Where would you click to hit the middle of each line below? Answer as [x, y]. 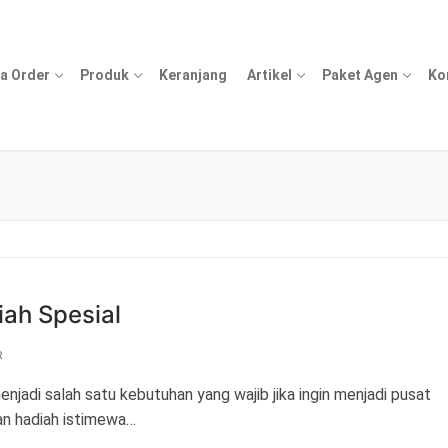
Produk [104, 75]
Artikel [269, 75]
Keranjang [193, 75]
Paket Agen [360, 75]
